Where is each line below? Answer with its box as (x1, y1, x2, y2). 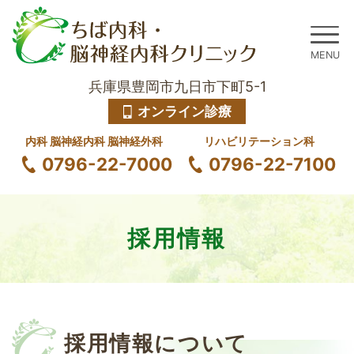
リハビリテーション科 (204, 134, 315, 148)
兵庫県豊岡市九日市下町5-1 (88, 77, 266, 96)
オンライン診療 (137, 103, 232, 119)
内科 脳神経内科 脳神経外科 (25, 134, 164, 148)
